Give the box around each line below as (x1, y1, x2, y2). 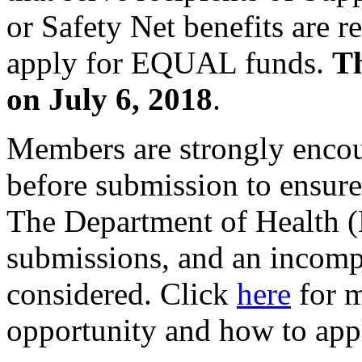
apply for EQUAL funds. (6, 45, 332, 81)
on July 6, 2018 (6, 82, 213, 117)
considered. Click (6, 276, 237, 312)
